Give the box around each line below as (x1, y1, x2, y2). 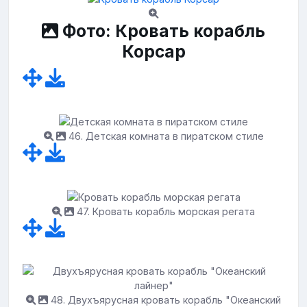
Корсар (121, 40, 186, 62)
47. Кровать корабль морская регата (74, 205, 255, 217)
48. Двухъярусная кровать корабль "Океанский (48, 293, 281, 306)
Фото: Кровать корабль (58, 20, 265, 41)
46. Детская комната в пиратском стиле (65, 130, 264, 143)
